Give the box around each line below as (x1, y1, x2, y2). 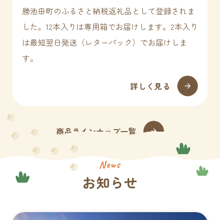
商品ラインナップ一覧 (56, 125, 137, 137)
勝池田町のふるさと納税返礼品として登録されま (22, 4, 195, 17)
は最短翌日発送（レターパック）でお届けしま (22, 36, 187, 48)
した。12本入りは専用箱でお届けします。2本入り (22, 20, 198, 32)
